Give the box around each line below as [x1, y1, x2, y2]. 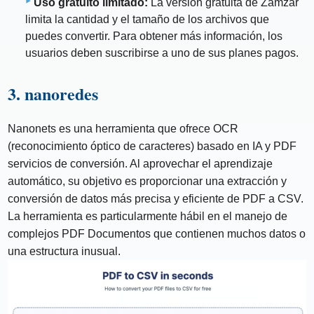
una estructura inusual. [8, 245, 121, 257]
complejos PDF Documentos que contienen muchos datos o [8, 227, 306, 240]
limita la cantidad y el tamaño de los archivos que [25, 13, 269, 25]
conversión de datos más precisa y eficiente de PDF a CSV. [8, 192, 304, 205]
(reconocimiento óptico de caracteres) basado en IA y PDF [8, 139, 297, 152]
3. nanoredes [8, 81, 99, 106]
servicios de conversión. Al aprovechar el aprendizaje [8, 157, 273, 170]
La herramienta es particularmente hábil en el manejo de [8, 210, 288, 222]
